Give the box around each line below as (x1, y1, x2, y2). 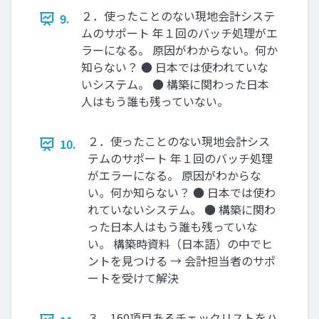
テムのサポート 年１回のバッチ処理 (88, 150, 273, 167)
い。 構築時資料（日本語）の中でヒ (88, 235, 273, 253)
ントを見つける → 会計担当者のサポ (88, 252, 276, 270)
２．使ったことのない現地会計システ (81, 7, 275, 25)
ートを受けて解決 (88, 269, 179, 287)
